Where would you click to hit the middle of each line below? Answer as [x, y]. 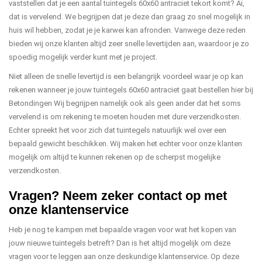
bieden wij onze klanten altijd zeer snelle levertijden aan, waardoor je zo [129, 44]
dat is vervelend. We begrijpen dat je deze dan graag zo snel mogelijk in [130, 17]
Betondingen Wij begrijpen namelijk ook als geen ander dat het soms [125, 103]
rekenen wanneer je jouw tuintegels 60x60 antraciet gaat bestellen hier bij [131, 90]
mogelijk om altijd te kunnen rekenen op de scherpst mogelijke [115, 157]
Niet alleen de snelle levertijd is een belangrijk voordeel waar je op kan [126, 76]
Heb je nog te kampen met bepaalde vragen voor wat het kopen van [123, 230]
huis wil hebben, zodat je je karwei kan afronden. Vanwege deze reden [127, 30]
